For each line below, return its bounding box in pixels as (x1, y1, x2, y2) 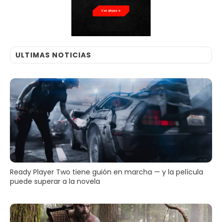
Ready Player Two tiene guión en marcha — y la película (10, 166, 203, 177)
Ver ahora (101, 8, 117, 13)
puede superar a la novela (10, 176, 100, 186)
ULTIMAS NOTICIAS (15, 50, 91, 60)
